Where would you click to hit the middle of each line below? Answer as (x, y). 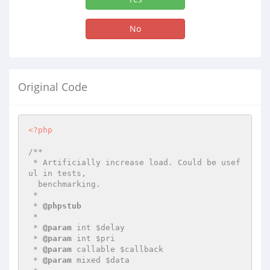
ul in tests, (57, 173)
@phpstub (62, 206)
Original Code (53, 87)
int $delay (98, 228)
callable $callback (118, 249)
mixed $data (101, 260)
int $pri (93, 238)
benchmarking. (33, 184)
